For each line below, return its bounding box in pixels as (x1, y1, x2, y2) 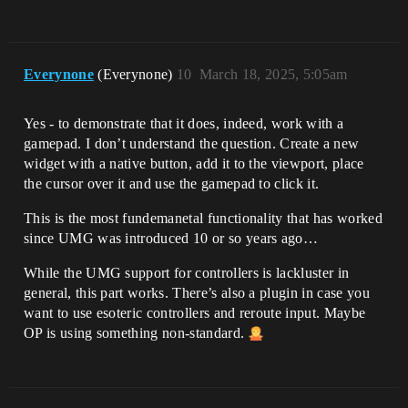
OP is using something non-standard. (24, 324, 249, 341)
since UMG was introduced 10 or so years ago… (24, 229, 319, 246)
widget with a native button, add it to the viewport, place (24, 155, 364, 171)
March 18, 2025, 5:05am (199, 66, 348, 82)
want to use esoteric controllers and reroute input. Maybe (24, 304, 366, 321)
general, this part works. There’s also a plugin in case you (24, 284, 370, 301)
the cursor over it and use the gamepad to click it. (24, 175, 320, 191)
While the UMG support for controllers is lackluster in (24, 264, 350, 280)
